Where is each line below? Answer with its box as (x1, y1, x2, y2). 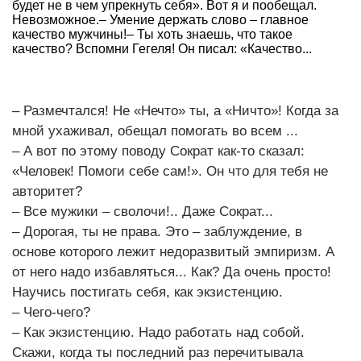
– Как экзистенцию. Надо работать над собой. (12, 324, 305, 340)
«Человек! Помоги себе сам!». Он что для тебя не (12, 163, 328, 179)
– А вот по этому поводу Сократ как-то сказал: (12, 143, 305, 159)
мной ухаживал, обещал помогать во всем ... (12, 122, 298, 139)
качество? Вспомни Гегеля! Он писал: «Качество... (12, 41, 312, 56)
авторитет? (12, 183, 82, 199)
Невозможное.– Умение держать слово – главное (12, 12, 309, 27)
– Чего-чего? (12, 304, 90, 320)
